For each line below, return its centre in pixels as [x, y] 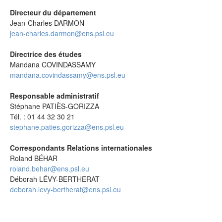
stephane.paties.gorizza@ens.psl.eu [67, 127]
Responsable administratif [55, 96]
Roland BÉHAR [34, 158]
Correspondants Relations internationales [81, 148]
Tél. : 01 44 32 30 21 [42, 116]
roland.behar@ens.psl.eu [50, 168]
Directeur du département [53, 12]
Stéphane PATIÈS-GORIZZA [55, 106]
